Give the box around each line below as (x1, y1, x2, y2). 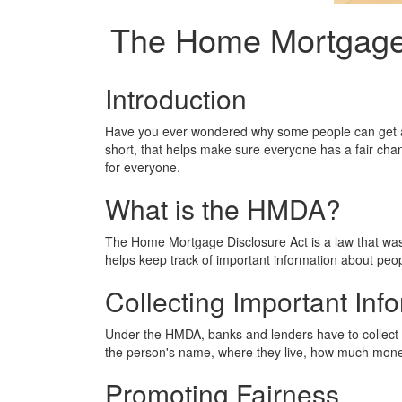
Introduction (105, 79, 247, 118)
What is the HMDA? (105, 189, 341, 228)
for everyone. (105, 158, 180, 176)
